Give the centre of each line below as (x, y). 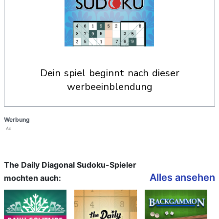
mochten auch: (33, 178)
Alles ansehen (182, 177)
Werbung (17, 120)
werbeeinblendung (109, 87)
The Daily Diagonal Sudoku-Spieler (70, 165)
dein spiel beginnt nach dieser (44, 73)
